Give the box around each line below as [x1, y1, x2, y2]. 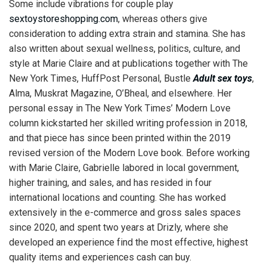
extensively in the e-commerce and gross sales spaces [9, 207, 241, 218]
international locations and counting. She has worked [9, 192, 226, 203]
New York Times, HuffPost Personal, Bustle [9, 73, 193, 84]
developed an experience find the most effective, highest [9, 237, 248, 248]
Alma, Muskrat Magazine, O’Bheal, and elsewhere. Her [9, 88, 232, 99]
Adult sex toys [193, 73, 252, 84]
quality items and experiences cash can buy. [9, 252, 191, 263]
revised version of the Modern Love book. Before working [9, 147, 250, 159]
